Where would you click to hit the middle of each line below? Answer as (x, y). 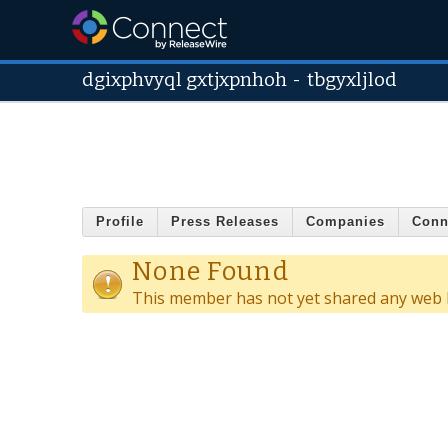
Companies (345, 222)
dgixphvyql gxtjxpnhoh (184, 80)
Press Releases (225, 222)
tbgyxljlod (352, 80)
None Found (210, 271)
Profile (120, 222)
